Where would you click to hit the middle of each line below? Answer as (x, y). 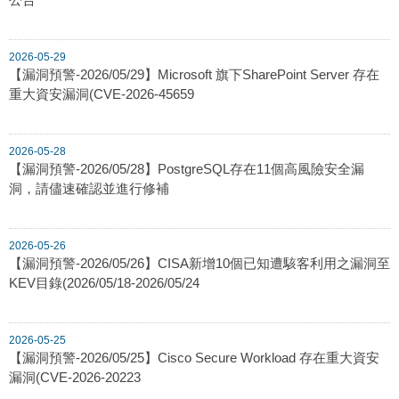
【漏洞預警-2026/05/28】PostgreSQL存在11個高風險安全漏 (187, 168)
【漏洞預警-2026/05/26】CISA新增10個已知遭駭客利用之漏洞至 (199, 263)
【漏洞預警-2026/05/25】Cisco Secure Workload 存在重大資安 (194, 357)
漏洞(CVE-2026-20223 (75, 377)
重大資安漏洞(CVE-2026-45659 (102, 94)
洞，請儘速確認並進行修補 (89, 188)
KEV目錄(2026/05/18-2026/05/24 (104, 282)
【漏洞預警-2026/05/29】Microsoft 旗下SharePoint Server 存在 (194, 74)
